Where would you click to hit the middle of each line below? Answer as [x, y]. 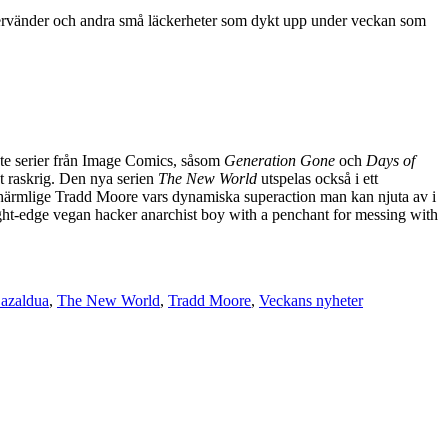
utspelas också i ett [317, 178]
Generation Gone [279, 160]
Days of [390, 160]
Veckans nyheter [311, 300]
